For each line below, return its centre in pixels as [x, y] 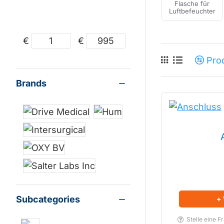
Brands [31, 83]
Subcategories [48, 199]
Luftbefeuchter [192, 11]
